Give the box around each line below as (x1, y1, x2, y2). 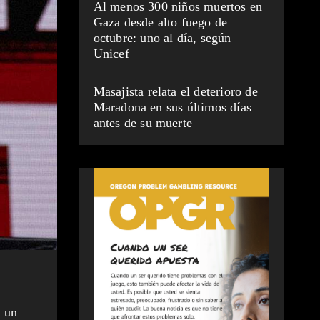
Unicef (93, 46, 129, 61)
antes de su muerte (93, 116, 193, 131)
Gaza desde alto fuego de (93, 15, 228, 30)
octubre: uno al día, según (93, 31, 231, 46)
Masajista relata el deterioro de (93, 84, 258, 99)
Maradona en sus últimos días (93, 100, 252, 115)
